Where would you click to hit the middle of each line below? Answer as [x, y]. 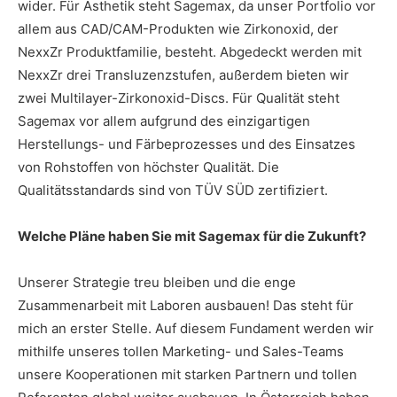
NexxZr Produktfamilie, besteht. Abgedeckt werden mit [190, 51]
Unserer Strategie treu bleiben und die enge [157, 282]
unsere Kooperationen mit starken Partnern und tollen [187, 374]
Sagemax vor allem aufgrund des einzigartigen [164, 121]
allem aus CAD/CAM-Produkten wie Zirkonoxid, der [178, 28]
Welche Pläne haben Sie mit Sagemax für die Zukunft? [192, 236]
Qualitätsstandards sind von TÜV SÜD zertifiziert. [173, 190]
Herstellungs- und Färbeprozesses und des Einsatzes [187, 144]
